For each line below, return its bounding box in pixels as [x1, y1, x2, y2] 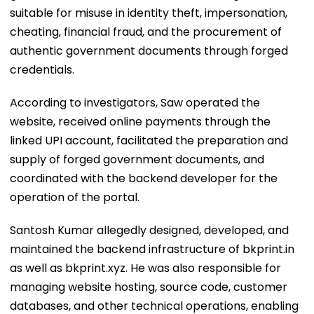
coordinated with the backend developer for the [10, 170, 278, 186]
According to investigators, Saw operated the [10, 94, 260, 111]
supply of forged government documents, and [10, 151, 264, 168]
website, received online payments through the [10, 113, 271, 130]
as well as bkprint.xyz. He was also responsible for [10, 259, 281, 276]
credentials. [10, 61, 74, 78]
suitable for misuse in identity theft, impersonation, [10, 4, 287, 21]
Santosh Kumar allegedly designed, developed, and [10, 221, 289, 238]
